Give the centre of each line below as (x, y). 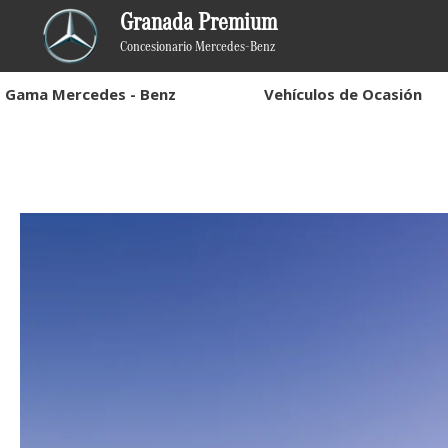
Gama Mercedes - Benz (90, 94)
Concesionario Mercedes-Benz (197, 45)
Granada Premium (198, 21)
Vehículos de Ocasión (342, 94)
